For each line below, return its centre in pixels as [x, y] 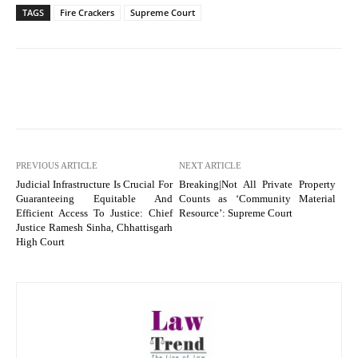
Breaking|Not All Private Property [257, 184]
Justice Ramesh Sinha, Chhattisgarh [94, 227]
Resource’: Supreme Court [235, 213]
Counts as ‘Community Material [257, 198]
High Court [40, 241]
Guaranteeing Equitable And [94, 198]
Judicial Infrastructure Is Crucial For [94, 184]
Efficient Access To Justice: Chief [94, 213]
